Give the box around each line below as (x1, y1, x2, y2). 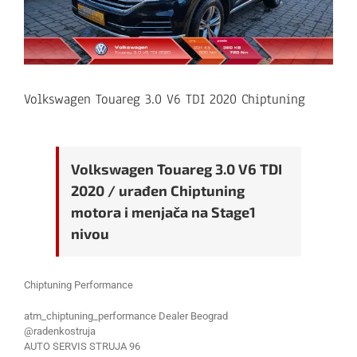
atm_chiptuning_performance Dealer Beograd (24, 309, 228, 322)
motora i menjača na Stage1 (71, 202, 256, 221)
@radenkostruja (24, 324, 96, 337)
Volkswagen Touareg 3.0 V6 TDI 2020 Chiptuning (24, 89, 305, 108)
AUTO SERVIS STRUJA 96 (24, 339, 140, 352)
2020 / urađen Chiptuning (71, 181, 245, 199)
